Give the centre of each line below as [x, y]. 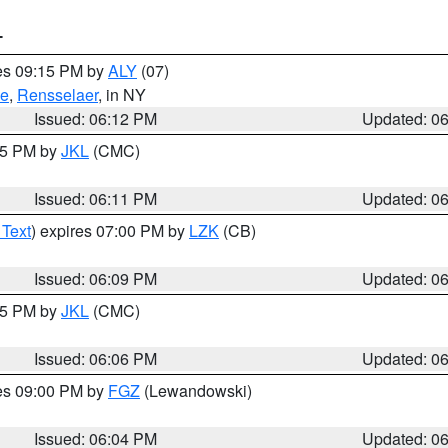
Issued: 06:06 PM [96, 358]
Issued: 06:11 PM [96, 198]
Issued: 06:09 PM [96, 278]
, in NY [122, 94]
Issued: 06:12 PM [96, 118]
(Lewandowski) [196, 390]
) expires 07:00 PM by [110, 230]
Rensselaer [57, 94]
